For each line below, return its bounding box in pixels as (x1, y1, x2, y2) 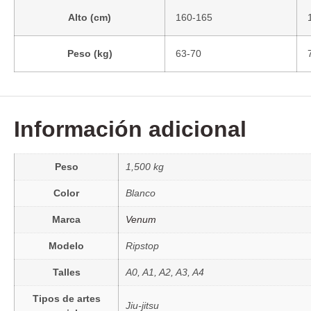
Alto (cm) (68, 11, 111, 23)
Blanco (126, 187, 155, 199)
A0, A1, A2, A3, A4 (126, 266, 204, 278)
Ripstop (126, 239, 159, 251)
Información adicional (14, 116, 246, 142)
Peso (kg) (67, 47, 112, 59)
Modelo (49, 239, 84, 251)
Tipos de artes (32, 292, 101, 304)
